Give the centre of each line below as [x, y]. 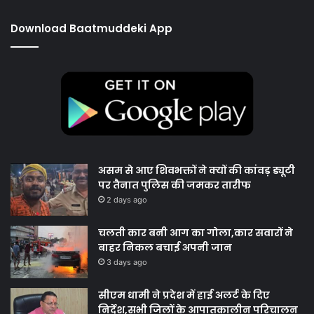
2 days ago [127, 200]
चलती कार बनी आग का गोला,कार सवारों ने [196, 233]
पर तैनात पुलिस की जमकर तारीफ [175, 185]
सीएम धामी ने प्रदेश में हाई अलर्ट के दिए [184, 295]
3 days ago [127, 262]
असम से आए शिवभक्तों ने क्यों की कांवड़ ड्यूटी [197, 171]
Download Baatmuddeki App [91, 29]
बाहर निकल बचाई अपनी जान [165, 248]
